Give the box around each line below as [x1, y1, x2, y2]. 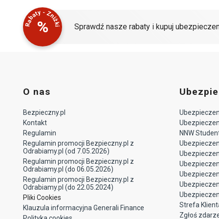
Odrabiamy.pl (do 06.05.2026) [23, 165, 113, 173]
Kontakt [23, 118, 47, 127]
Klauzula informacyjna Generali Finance [23, 203, 144, 212]
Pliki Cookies [23, 193, 61, 201]
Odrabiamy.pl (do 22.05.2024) [23, 183, 113, 191]
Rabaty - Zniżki [24, 8, 61, 27]
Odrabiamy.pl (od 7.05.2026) [23, 147, 109, 155]
